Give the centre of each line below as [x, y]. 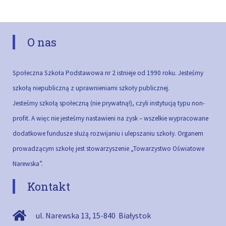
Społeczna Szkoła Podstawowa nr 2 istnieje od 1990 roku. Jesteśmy [108, 73]
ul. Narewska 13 [62, 216]
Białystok [134, 216]
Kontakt [49, 187]
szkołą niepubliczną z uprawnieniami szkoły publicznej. [91, 88]
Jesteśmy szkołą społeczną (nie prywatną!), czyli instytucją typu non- [109, 103]
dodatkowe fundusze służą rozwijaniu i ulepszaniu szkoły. [95, 134]
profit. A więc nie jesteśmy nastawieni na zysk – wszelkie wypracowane [110, 119]
